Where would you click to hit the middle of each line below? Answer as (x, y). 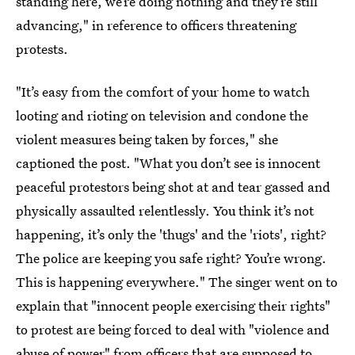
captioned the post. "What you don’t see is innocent (168, 163)
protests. (42, 49)
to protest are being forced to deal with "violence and (173, 329)
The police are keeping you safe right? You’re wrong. (171, 258)
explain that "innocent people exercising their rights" (173, 305)
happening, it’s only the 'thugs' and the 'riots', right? (171, 234)
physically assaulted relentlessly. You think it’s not (165, 210)
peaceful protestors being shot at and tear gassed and (173, 187)
